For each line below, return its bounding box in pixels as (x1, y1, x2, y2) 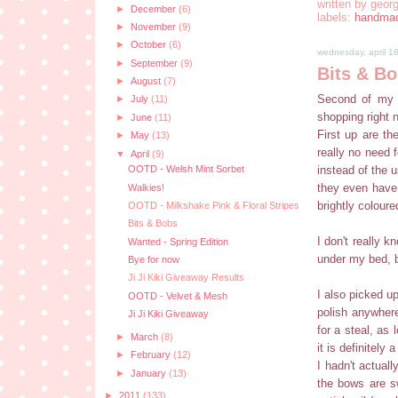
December (130, 3, 179, 14)
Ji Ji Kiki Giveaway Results (127, 272, 244, 283)
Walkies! (127, 181, 164, 193)
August (130, 76, 163, 87)
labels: (317, 11, 354, 25)
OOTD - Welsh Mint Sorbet (127, 163, 244, 175)
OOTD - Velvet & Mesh (127, 290, 227, 301)
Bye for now (127, 254, 179, 266)
